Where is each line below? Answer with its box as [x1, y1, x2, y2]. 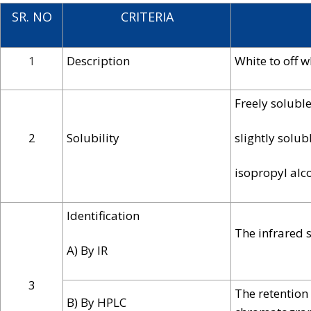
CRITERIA [120, 8, 174, 25]
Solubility [67, 129, 119, 146]
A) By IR [67, 242, 108, 259]
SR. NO [11, 8, 52, 25]
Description [67, 52, 130, 69]
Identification [67, 207, 140, 224]
